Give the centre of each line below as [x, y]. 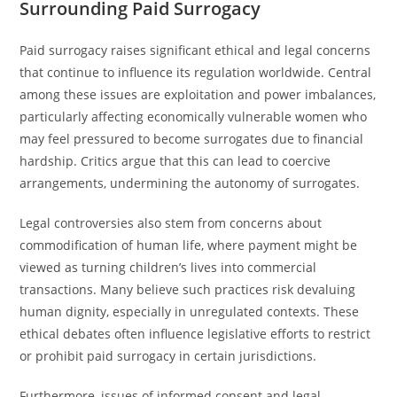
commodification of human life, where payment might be [189, 245]
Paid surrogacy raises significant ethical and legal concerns [195, 50]
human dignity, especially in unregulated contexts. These [190, 311]
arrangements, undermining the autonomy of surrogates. [190, 183]
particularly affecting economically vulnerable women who [194, 117]
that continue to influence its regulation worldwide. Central [196, 72]
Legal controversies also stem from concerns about [171, 223]
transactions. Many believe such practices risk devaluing [188, 289]
